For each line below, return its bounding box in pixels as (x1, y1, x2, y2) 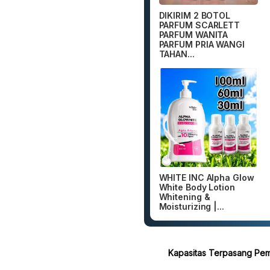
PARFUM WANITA (159, 29, 228, 40)
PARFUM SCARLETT (159, 19, 240, 30)
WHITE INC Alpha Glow (159, 172, 254, 183)
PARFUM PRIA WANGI (159, 39, 245, 49)
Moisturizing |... (159, 201, 224, 212)
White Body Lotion (159, 182, 235, 193)
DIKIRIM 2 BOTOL (159, 10, 231, 20)
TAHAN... (159, 48, 195, 59)
